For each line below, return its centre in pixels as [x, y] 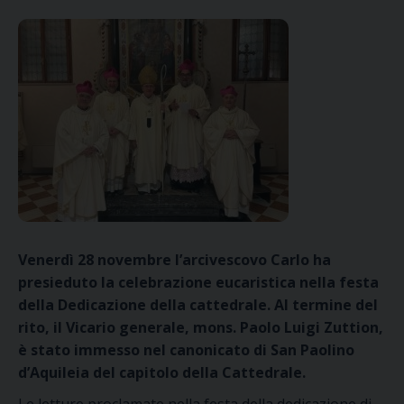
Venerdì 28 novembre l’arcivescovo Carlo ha [174, 260]
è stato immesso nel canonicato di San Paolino [186, 350]
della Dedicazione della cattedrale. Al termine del [198, 305]
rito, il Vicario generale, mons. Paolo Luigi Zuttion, [201, 327]
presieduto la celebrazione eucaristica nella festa [198, 282]
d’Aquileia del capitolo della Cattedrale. [162, 372]
